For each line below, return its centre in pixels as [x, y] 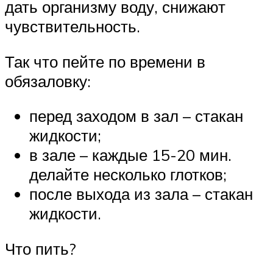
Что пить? [41, 249]
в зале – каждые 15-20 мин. [130, 155]
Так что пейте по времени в [105, 61]
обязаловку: [48, 81]
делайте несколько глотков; [128, 175]
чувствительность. [73, 27]
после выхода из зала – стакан [141, 194]
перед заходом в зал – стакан [136, 116]
